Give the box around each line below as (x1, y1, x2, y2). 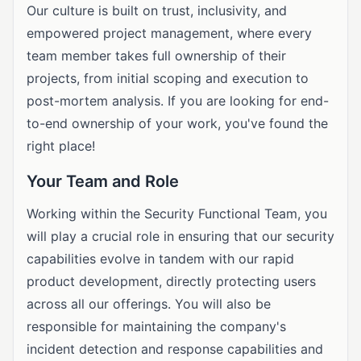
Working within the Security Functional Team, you (27, 205, 327, 222)
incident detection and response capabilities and (27, 341, 323, 357)
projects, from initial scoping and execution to (27, 70, 309, 86)
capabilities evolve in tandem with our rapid (27, 251, 294, 267)
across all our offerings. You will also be (27, 296, 271, 312)
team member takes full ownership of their (27, 48, 286, 64)
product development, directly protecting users (27, 273, 316, 289)
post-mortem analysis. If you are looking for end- (27, 93, 329, 109)
